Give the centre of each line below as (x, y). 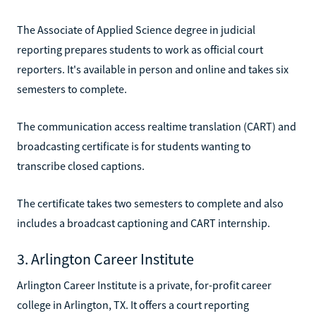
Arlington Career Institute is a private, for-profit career (144, 285)
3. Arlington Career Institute (105, 259)
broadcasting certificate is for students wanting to (134, 146)
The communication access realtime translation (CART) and (157, 126)
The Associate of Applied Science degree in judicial (136, 29)
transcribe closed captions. (81, 165)
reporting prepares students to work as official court (140, 49)
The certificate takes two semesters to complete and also (150, 203)
